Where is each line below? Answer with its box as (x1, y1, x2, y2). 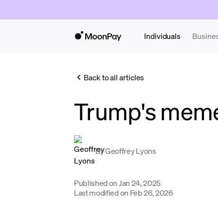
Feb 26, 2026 (129, 187, 173, 198)
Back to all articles (84, 72, 145, 82)
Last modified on (74, 187, 128, 198)
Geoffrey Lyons (105, 145, 156, 156)
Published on (74, 178, 118, 188)
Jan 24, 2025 (118, 178, 161, 188)
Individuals (144, 31, 181, 41)
